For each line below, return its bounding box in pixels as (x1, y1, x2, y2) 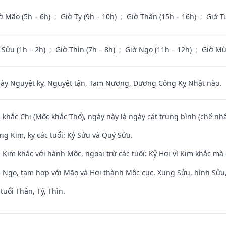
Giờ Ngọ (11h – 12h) (125, 44, 194, 54)
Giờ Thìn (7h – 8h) (55, 44, 117, 54)
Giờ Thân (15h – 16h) (127, 11, 198, 21)
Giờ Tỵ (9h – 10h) (61, 11, 119, 21)
